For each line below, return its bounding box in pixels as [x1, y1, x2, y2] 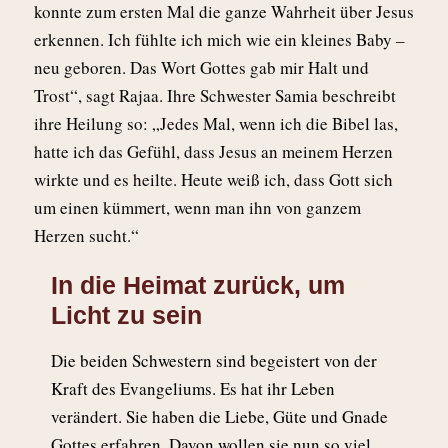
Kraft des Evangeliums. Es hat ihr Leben [51, 377, 335, 401]
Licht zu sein [51, 301, 202, 330]
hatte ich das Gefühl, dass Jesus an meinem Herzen [34, 140, 393, 164]
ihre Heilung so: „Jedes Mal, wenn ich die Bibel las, [34, 112, 398, 136]
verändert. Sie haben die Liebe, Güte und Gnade [51, 405, 388, 429]
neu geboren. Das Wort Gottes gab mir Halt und [34, 56, 369, 80]
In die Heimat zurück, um [51, 271, 345, 300]
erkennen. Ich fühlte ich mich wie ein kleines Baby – [34, 28, 405, 52]
